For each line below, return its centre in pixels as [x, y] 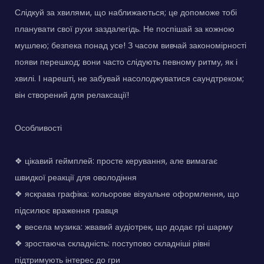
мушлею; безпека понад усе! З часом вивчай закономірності [131, 46]
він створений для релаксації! [72, 95]
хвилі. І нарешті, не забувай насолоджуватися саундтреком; [129, 79]
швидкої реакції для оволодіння [76, 178]
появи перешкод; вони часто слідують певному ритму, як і [126, 62]
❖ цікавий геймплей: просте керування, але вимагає [116, 161]
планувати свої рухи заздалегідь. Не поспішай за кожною [125, 29]
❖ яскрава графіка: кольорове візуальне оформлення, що [127, 194]
